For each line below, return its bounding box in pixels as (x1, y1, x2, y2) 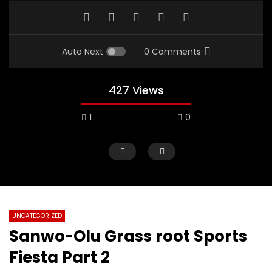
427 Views (108, 83, 164, 98)
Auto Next (61, 46, 103, 58)
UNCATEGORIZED (12, 211, 62, 221)
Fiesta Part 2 (9, 246, 110, 269)
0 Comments (143, 46, 201, 58)
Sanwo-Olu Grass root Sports (9, 225, 247, 248)
